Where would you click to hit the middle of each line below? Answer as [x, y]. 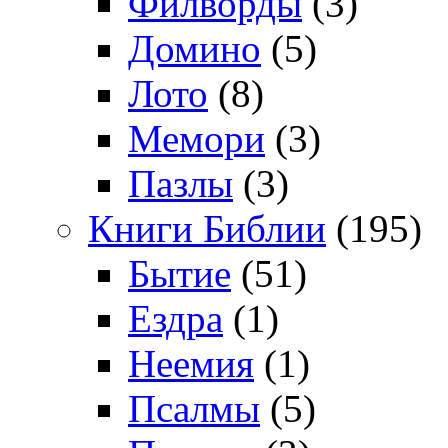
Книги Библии [207, 229]
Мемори [196, 139]
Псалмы [194, 409]
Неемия [191, 364]
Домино [194, 49]
